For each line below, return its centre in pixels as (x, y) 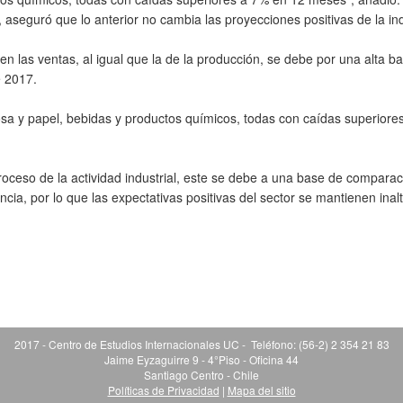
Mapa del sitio (261, 390)
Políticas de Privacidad (163, 390)
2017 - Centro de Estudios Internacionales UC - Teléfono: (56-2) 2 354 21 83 (201, 344)
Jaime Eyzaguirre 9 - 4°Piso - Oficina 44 (201, 359)
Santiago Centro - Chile (201, 375)
